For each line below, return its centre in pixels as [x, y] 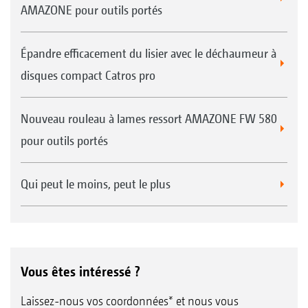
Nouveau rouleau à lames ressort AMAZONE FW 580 [149, 118]
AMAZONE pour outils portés [91, 10]
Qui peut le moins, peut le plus [96, 184]
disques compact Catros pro [88, 75]
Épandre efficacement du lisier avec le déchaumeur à [148, 53]
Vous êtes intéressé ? [80, 271]
